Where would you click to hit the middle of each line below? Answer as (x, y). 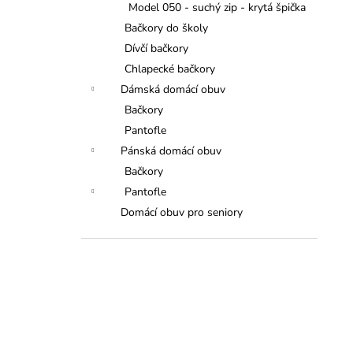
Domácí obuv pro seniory (182, 213)
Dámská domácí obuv (173, 90)
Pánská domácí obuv (171, 151)
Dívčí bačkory (156, 49)
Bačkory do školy (166, 28)
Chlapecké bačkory (170, 69)
